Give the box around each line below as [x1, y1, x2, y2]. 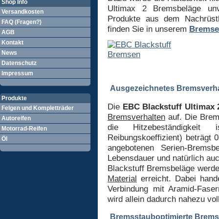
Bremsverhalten [108, 112, 165, 122]
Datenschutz [1, 60, 37, 66]
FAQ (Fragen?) [1, 19, 42, 25]
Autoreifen [1, 115, 31, 122]
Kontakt [1, 39, 23, 46]
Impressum [1, 70, 33, 77]
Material [108, 174, 137, 184]
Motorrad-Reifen [1, 125, 47, 132]
